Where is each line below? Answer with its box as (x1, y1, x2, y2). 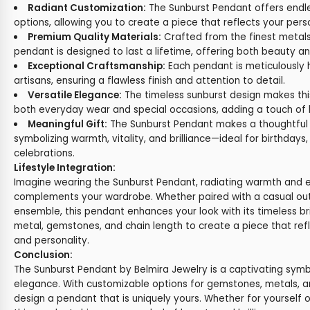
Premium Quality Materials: (27, 30, 161, 44)
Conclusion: (14, 248, 73, 262)
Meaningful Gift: (27, 118, 107, 131)
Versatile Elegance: (27, 89, 122, 102)
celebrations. (14, 147, 75, 160)
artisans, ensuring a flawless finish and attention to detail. (14, 74, 285, 87)
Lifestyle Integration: (14, 161, 116, 174)
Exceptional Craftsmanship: (27, 60, 165, 73)
